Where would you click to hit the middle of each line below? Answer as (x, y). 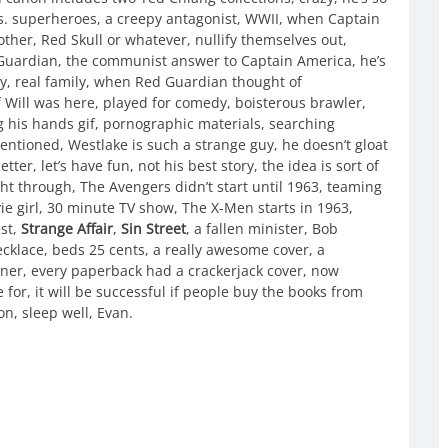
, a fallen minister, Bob (262, 228)
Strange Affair (67, 228)
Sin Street (153, 228)
